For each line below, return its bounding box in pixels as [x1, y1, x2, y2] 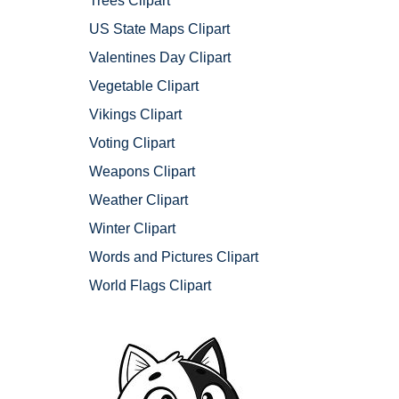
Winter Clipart [89, 221, 175, 237]
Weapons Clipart [89, 164, 195, 180]
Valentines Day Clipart [89, 50, 231, 66]
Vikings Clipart [89, 107, 182, 123]
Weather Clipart [89, 192, 188, 208]
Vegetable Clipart [89, 78, 199, 94]
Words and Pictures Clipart [89, 249, 258, 265]
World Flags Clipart [89, 278, 211, 294]
